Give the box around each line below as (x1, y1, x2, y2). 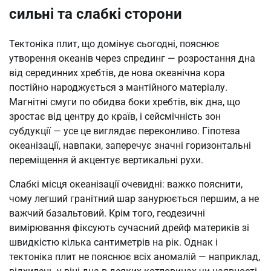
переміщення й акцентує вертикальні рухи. (9, 154, 203, 166)
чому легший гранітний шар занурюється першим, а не (9, 192, 259, 204)
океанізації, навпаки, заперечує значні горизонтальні (9, 139, 251, 151)
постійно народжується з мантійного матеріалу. (9, 81, 227, 93)
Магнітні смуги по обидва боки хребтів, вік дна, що (9, 96, 240, 108)
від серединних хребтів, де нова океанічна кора (9, 67, 225, 79)
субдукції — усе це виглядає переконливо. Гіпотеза (9, 125, 240, 137)
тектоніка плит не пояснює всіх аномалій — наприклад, (9, 250, 260, 263)
